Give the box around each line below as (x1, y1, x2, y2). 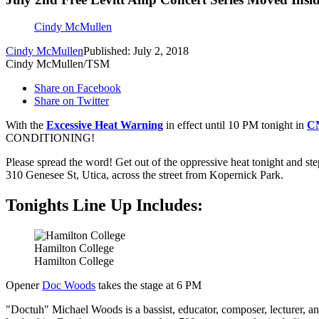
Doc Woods (42, 279, 95, 292)
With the (6, 119, 46, 132)
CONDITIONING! (6, 132, 95, 145)
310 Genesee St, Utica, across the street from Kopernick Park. (6, 169, 283, 182)
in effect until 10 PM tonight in (163, 119, 307, 132)
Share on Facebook (34, 82, 121, 95)
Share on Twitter (34, 95, 109, 108)
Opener (6, 279, 42, 292)
